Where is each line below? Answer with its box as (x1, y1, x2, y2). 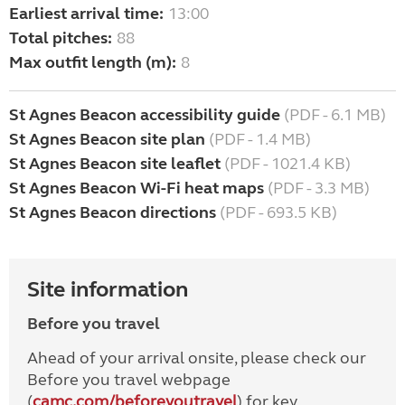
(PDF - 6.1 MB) (280, 105, 386, 126)
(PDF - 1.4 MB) (205, 129, 311, 150)
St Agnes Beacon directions (9, 202, 216, 223)
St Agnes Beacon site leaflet (9, 154, 221, 174)
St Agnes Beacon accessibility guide (9, 105, 280, 126)
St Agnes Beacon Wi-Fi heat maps (9, 178, 264, 199)
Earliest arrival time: (9, 4, 164, 24)
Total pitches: (9, 28, 112, 49)
